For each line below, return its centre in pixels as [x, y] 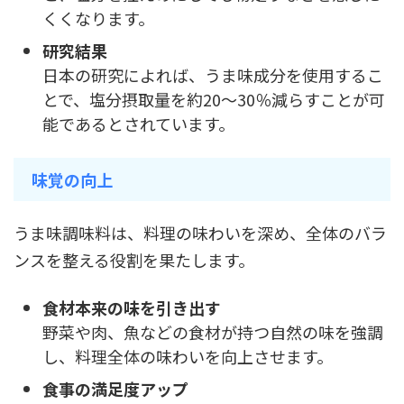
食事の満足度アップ [115, 388]
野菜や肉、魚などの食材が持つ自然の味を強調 [213, 331]
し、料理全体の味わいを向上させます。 [188, 356]
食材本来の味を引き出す [132, 307]
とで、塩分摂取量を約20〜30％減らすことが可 [214, 99]
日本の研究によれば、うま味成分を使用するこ [213, 74]
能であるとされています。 [138, 123]
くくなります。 [98, 18]
